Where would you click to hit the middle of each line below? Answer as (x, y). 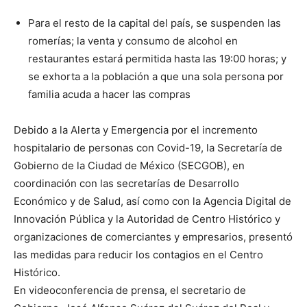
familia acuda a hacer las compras (109, 95)
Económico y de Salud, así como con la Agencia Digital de (152, 201)
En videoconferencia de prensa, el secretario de (130, 291)
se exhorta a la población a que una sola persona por (156, 77)
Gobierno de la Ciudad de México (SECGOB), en (129, 166)
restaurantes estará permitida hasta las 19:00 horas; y (157, 59)
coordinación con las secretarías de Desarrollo (126, 184)
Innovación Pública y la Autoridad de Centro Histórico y (147, 219)
